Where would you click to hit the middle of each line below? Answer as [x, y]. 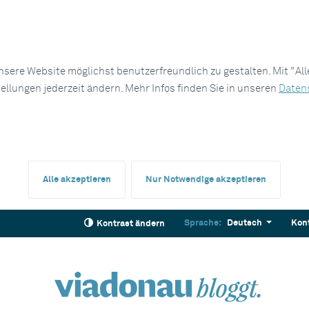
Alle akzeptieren [77, 180]
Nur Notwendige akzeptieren [206, 180]
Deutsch [244, 223]
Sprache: [202, 223]
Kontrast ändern [130, 224]
